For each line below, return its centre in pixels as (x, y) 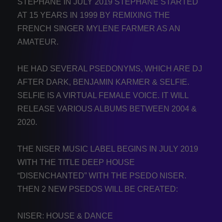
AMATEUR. (38, 42)
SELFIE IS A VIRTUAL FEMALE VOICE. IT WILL (103, 96)
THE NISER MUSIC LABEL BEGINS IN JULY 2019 (108, 149)
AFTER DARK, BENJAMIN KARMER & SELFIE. (103, 82)
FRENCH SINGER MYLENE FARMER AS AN (99, 29)
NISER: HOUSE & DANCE (65, 216)
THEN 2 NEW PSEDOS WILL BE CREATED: (98, 189)
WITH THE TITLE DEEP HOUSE (76, 163)
